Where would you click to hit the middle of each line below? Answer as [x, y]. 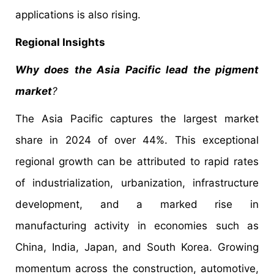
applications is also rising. [78, 14]
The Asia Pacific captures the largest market [137, 118]
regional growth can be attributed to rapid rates [137, 161]
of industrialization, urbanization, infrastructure [137, 183]
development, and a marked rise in [137, 204]
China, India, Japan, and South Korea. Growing [137, 247]
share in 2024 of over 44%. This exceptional [137, 140]
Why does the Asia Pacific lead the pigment [137, 69]
